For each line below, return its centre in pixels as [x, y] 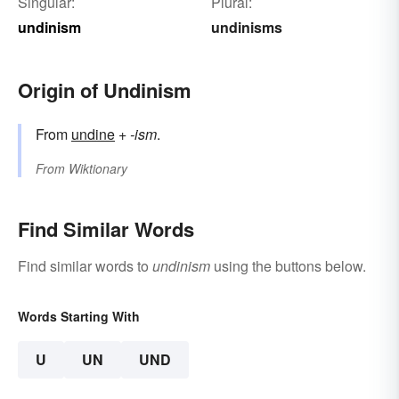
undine [93, 134]
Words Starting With [79, 317]
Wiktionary [98, 169]
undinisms [246, 28]
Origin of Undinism [105, 90]
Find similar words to [85, 266]
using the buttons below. [288, 266]
